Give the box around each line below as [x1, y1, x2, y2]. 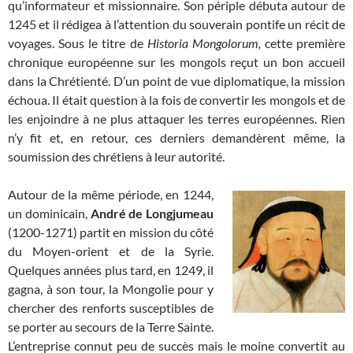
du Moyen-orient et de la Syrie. [8, 243, 214, 258]
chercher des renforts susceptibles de [8, 299, 214, 315]
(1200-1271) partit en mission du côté [8, 224, 214, 240]
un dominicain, [8, 205, 91, 221]
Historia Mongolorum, [147, 35, 261, 50]
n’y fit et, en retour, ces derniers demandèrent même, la [8, 129, 345, 145]
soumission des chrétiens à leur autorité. [8, 148, 225, 164]
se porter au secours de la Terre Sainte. [8, 318, 214, 334]
